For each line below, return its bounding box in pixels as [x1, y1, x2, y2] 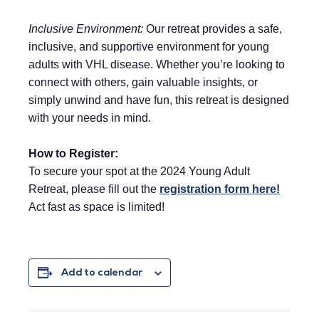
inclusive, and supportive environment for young [28, 41, 269, 53]
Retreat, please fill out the [28, 183, 159, 196]
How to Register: [28, 147, 118, 160]
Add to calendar [61, 268, 143, 279]
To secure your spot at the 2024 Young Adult [28, 165, 250, 178]
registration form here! [159, 183, 280, 196]
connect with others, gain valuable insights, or [28, 76, 258, 89]
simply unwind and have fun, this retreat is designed [28, 94, 289, 107]
